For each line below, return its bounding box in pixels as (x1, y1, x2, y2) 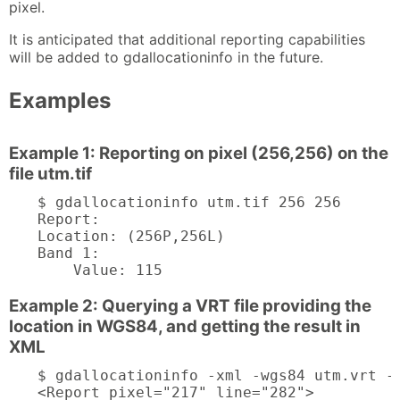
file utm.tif (9, 162, 92, 184)
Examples (9, 87, 111, 113)
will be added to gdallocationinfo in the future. (9, 47, 323, 66)
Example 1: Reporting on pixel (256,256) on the (9, 142, 388, 163)
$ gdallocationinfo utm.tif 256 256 (37, 194, 341, 212)
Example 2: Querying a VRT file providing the (9, 295, 371, 316)
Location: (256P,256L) (37, 228, 225, 246)
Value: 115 (37, 262, 162, 279)
